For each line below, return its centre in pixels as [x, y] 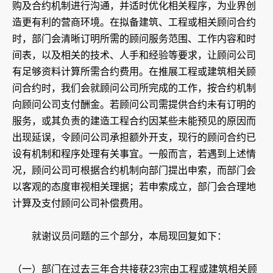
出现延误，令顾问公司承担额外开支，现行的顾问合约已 [134, 138]
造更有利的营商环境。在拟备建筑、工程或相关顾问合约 [134, 23]
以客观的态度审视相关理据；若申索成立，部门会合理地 [134, 187]
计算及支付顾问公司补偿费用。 [80, 204]
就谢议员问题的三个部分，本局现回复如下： [119, 236]
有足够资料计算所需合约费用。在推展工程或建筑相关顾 [134, 72]
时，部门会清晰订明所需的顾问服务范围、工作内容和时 [134, 39]
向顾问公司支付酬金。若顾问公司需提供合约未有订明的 [134, 105]
